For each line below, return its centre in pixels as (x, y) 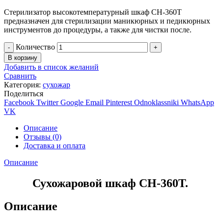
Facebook (19, 102)
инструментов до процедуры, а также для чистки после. (98, 29)
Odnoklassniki (156, 102)
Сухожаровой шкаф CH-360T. (110, 183)
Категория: (23, 84)
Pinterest (119, 102)
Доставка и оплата (55, 145)
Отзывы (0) (42, 137)
